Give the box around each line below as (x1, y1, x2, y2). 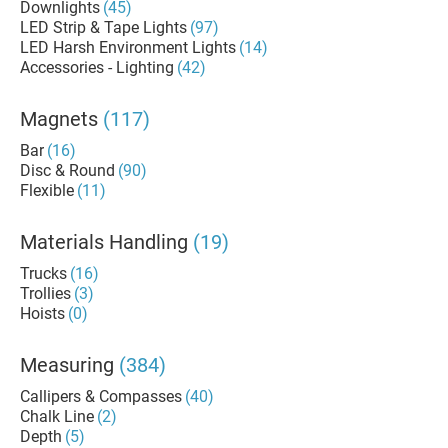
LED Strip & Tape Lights (20, 18, 187, 37)
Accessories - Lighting (20, 58, 174, 77)
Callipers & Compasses (20, 387, 182, 406)
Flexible (20, 181, 74, 200)
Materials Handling (20, 230, 188, 254)
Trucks (20, 264, 67, 283)
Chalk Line (20, 407, 94, 426)
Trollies (20, 284, 71, 303)
